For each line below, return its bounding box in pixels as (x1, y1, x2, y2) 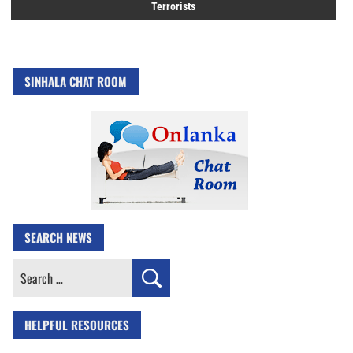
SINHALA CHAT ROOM (24, 72, 127, 91)
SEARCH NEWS (24, 229, 92, 247)
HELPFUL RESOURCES (24, 316, 129, 334)
